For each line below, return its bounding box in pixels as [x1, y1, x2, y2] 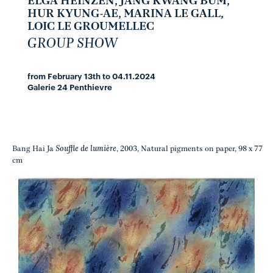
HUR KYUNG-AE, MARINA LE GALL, [27, 8, 224, 20]
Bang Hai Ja [12, 145, 55, 153]
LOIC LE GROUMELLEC [27, 21, 154, 33]
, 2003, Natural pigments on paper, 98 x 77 [116, 145, 263, 153]
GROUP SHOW [27, 37, 118, 51]
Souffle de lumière [55, 144, 116, 154]
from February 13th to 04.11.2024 [27, 70, 155, 81]
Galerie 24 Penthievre [27, 81, 112, 92]
